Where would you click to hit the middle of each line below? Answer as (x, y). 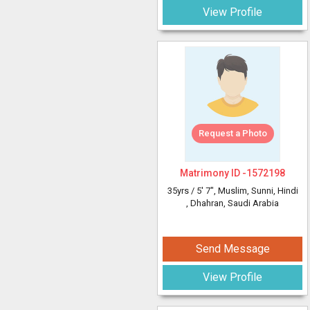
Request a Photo (232, 133)
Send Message (232, 249)
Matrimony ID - (213, 173)
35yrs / (182, 191)
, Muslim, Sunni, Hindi (256, 191)
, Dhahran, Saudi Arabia (232, 203)
